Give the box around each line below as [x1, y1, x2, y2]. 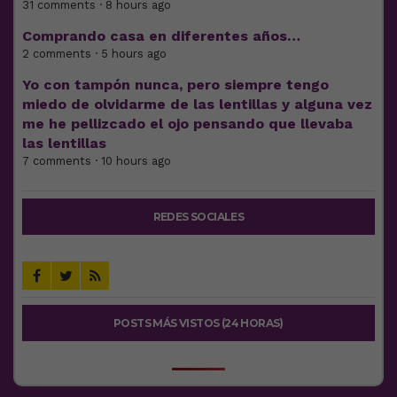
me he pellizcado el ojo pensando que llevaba [22, 114, 353, 132]
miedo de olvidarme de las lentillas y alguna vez [22, 95, 372, 113]
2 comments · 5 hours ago [22, 46, 167, 60]
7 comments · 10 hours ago [22, 153, 171, 167]
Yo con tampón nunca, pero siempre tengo [22, 75, 329, 93]
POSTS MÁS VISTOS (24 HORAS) [113, 315, 284, 330]
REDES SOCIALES [152, 209, 245, 223]
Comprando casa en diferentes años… [22, 27, 300, 44]
